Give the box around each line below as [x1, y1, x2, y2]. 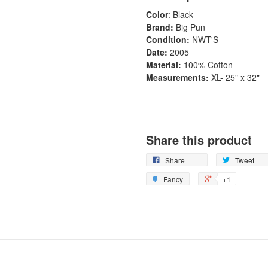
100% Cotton [184, 58, 233, 71]
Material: [146, 58, 184, 71]
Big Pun [173, 20, 205, 33]
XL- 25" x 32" [209, 71, 262, 83]
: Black [168, 8, 193, 20]
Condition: [146, 33, 192, 45]
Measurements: [146, 71, 209, 83]
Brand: [146, 20, 173, 33]
